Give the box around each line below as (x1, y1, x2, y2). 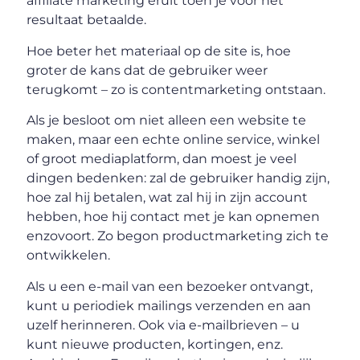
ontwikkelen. (27, 247, 111, 264)
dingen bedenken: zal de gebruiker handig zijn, (27, 170, 330, 186)
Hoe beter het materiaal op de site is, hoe (27, 43, 292, 59)
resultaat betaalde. (27, 12, 147, 28)
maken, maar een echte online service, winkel (27, 132, 321, 148)
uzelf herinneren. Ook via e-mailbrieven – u (27, 317, 301, 333)
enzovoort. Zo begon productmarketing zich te (27, 228, 329, 244)
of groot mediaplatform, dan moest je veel (27, 151, 297, 167)
